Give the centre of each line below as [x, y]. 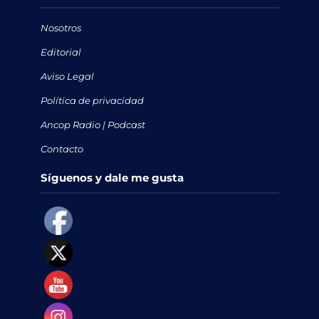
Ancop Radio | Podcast [93, 124]
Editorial [61, 52]
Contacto [62, 148]
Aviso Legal [67, 76]
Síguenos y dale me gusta [112, 177]
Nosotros [61, 27]
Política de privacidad [92, 100]
